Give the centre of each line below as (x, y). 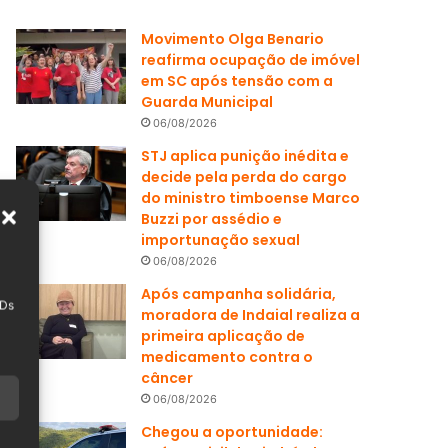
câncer (167, 377)
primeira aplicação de (223, 335)
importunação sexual (221, 239)
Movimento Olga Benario (233, 38)
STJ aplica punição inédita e (245, 155)
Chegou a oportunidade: (232, 431)
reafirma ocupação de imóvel (251, 59)
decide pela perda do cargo (244, 176)
